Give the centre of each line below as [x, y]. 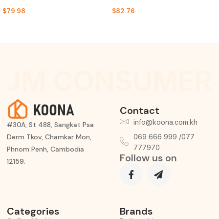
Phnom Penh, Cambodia [45, 149]
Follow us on [148, 158]
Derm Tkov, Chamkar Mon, [49, 137]
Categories [33, 211]
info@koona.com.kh [165, 122]
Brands [136, 211]
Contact [140, 111]
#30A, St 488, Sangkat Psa [50, 124]
